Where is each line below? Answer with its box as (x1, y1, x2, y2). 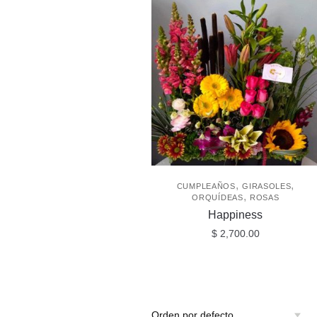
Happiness (208, 208, 263, 221)
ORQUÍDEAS (192, 192, 243, 202)
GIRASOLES (242, 181, 292, 190)
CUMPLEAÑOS (176, 181, 236, 190)
